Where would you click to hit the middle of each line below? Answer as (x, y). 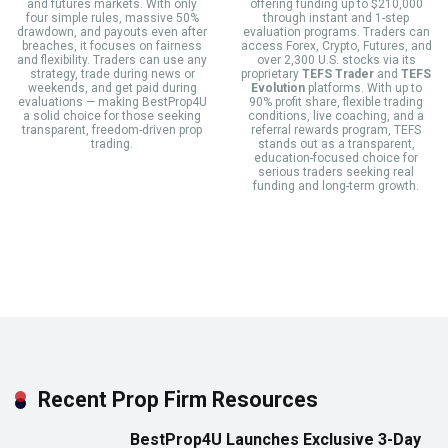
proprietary (271, 74)
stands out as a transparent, (336, 144)
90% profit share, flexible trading (336, 102)
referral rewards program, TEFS (336, 130)
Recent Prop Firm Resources (178, 400)
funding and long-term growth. (336, 186)
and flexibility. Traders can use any (112, 60)
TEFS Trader (338, 74)
